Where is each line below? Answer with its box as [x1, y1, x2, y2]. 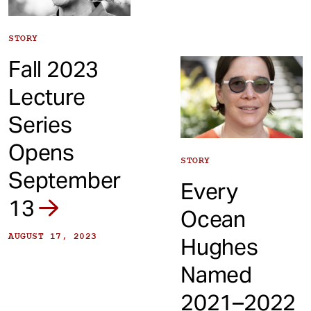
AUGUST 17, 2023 [8, 230, 97, 242]
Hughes [180, 232, 258, 261]
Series [8, 110, 72, 139]
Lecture [8, 82, 85, 111]
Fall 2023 [8, 54, 99, 83]
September [8, 165, 121, 194]
